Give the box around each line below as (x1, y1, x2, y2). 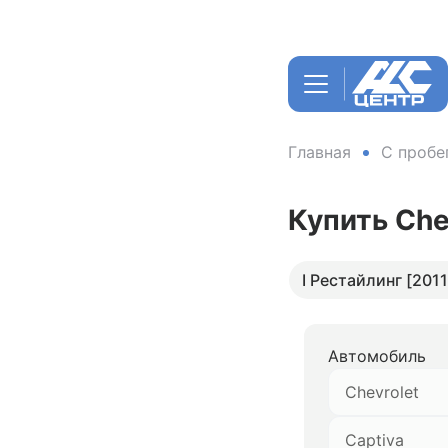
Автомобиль (328, 346, 426, 366)
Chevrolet (345, 382, 419, 402)
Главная (288, 142, 351, 162)
